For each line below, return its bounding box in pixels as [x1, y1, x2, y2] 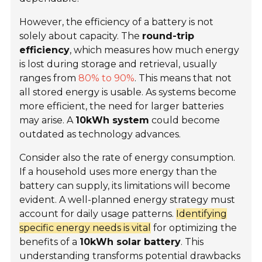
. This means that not [135, 73, 232, 84]
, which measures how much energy [70, 44, 240, 56]
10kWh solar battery [80, 236, 181, 248]
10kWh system [75, 115, 150, 126]
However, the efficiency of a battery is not [19, 16, 214, 28]
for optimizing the [151, 222, 237, 234]
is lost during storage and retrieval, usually [19, 58, 218, 70]
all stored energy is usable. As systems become [19, 87, 237, 98]
